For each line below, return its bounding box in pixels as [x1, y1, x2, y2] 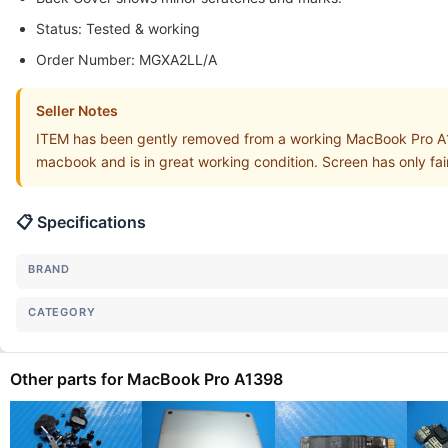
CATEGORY [28, 305, 96, 319]
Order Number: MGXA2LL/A [36, 51, 217, 68]
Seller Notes [36, 102, 118, 119]
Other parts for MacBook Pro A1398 [10, 369, 283, 389]
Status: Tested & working [36, 20, 200, 37]
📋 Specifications [16, 212, 146, 232]
